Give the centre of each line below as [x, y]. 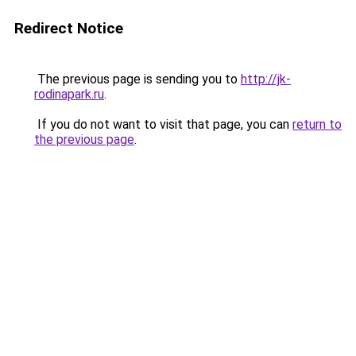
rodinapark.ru [69, 94]
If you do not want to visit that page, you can [163, 124]
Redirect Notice [69, 28]
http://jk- [266, 79]
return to [317, 124]
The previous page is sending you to [137, 79]
